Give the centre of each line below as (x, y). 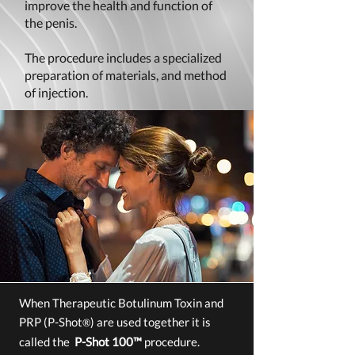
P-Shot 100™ (107, 342)
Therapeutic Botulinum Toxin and (138, 303)
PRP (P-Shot (51, 322)
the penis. (51, 23)
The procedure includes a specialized (123, 57)
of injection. (56, 92)
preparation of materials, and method (126, 75)
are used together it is (153, 322)
